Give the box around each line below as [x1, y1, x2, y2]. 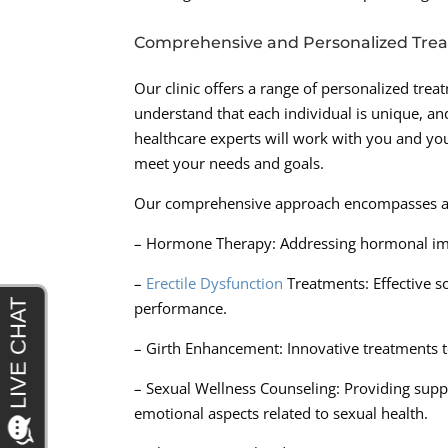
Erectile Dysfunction [146, 273, 284, 294]
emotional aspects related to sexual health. [134, 403, 429, 424]
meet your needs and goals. [134, 153, 325, 174]
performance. [134, 298, 228, 319]
